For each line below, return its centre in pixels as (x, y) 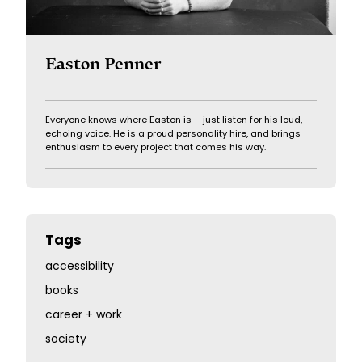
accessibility (80, 267)
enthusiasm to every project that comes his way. (156, 148)
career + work (84, 315)
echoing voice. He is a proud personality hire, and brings (173, 134)
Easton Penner (103, 63)
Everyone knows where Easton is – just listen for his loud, (174, 120)
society (66, 339)
